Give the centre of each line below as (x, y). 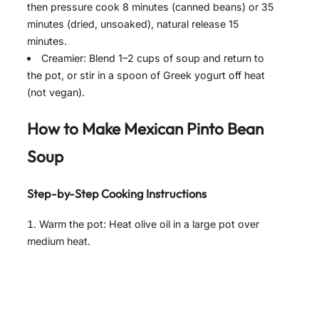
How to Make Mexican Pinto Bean (145, 129)
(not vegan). (56, 93)
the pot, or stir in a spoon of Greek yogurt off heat (146, 75)
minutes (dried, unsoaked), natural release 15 (133, 24)
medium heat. (59, 241)
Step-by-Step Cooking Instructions (117, 194)
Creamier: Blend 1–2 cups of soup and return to (153, 58)
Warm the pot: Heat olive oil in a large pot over (149, 224)
